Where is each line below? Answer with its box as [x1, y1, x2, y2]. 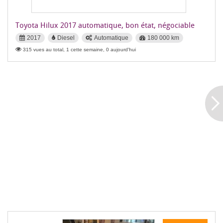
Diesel [57, 34, 75, 41]
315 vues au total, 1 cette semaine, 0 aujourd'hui [23, 47, 136, 52]
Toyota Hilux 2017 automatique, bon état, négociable [15, 20, 195, 30]
